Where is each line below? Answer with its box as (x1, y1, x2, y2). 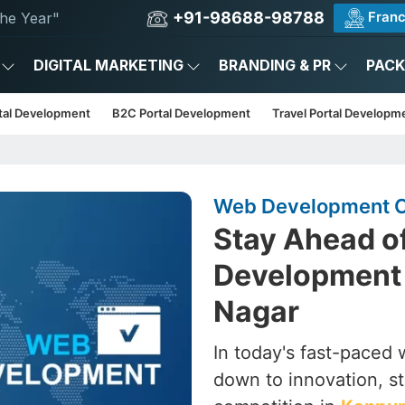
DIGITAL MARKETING (33, 56, 184, 74)
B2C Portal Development (112, 106, 250, 120)
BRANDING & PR (219, 56, 331, 74)
